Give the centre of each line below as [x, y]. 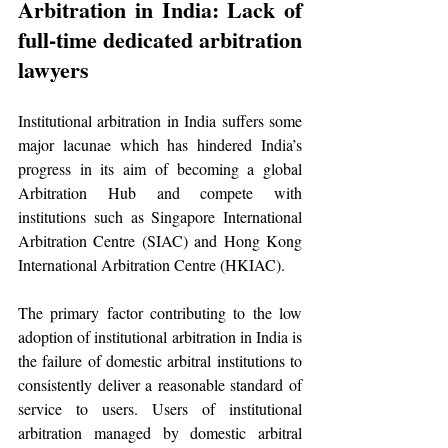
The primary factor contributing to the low [160, 312]
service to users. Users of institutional [160, 408]
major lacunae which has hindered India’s [160, 144]
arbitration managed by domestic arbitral [160, 432]
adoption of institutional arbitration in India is [160, 336]
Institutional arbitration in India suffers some [160, 120]
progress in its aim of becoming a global [160, 168]
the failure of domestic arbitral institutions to [160, 360]
